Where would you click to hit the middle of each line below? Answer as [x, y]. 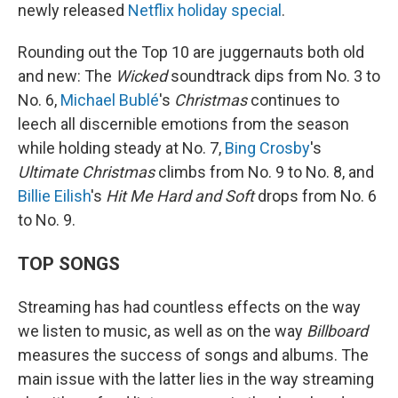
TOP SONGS [69, 263]
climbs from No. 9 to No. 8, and [264, 172]
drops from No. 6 [315, 196]
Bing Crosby [267, 148]
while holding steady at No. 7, [121, 148]
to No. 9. [47, 220]
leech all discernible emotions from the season [183, 124]
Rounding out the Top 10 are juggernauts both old [191, 52]
